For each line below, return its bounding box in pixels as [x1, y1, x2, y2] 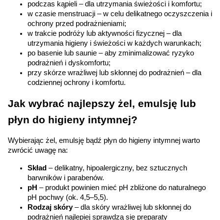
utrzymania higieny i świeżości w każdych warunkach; [27, 39, 201, 47]
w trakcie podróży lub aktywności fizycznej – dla [27, 29, 182, 37]
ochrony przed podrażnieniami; [27, 20, 126, 27]
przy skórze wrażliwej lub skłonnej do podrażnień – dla [27, 69, 201, 77]
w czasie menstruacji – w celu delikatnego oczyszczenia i [27, 10, 212, 18]
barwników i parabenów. [27, 174, 104, 182]
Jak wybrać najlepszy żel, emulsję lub [8, 98, 196, 110]
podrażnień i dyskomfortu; [27, 59, 110, 67]
